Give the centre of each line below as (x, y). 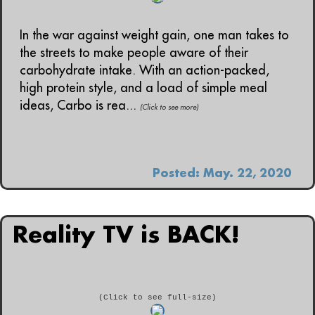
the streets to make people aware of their (134, 52)
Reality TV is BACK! (126, 234)
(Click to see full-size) (157, 297)
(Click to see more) (169, 107)
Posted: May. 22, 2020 (222, 172)
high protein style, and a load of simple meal (143, 88)
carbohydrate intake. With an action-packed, (144, 70)
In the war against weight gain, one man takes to (154, 35)
